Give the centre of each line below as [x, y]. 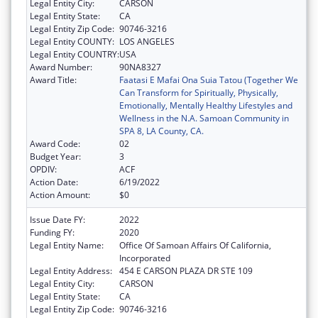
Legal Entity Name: [67, 246]
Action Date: [54, 182]
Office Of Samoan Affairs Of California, [195, 246]
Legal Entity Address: [71, 271]
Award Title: [53, 80]
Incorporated [145, 258]
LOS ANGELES [147, 42]
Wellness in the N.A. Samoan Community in [204, 119]
